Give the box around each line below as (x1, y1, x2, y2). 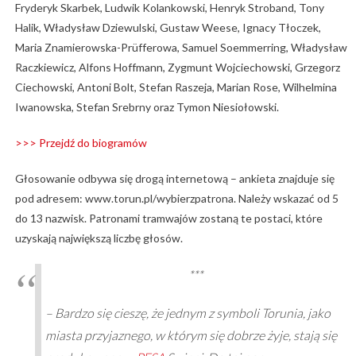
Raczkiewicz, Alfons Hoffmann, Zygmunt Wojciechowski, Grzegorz (14, 60, 340, 74)
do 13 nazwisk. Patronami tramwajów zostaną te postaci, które (14, 211, 323, 225)
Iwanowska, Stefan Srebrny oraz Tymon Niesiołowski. (14, 99, 279, 114)
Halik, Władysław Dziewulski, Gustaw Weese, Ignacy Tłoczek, (14, 20, 321, 34)
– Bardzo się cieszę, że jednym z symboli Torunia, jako (44, 304, 331, 320)
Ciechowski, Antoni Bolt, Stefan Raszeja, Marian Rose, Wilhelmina (14, 79, 337, 94)
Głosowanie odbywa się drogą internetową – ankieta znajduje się (14, 171, 335, 185)
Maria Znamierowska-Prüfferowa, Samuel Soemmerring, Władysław (14, 40, 347, 54)
